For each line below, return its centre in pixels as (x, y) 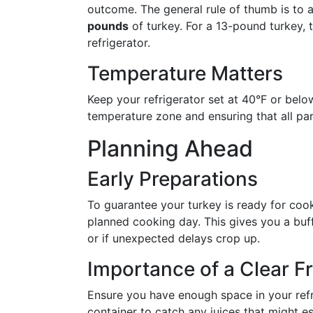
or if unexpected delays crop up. (174, 238)
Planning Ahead (170, 148)
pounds (108, 26)
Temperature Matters (185, 73)
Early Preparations (173, 179)
